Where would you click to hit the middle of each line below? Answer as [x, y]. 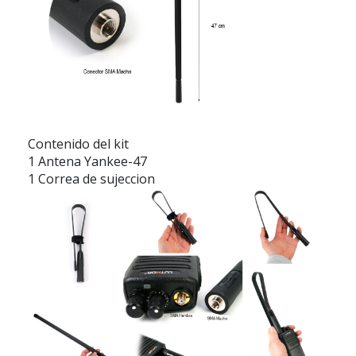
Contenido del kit [78, 143]
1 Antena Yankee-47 [87, 161]
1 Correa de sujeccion [91, 178]
